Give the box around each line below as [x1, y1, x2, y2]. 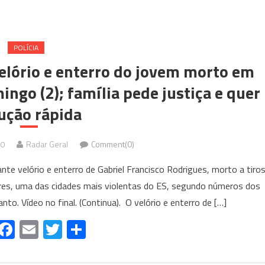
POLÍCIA [13, 42, 38, 53]
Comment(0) [91, 138, 134, 150]
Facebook [14, 215, 91, 244]
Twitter [62, 215, 121, 244]
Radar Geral [26, 138, 68, 150]
